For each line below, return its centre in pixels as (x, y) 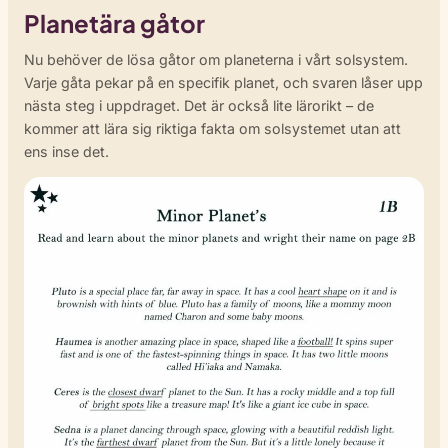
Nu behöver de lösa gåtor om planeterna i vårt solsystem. (216, 59)
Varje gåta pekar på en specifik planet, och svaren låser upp (223, 82)
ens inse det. (66, 151)
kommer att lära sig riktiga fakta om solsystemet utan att (212, 128)
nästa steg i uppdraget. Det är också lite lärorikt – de (199, 105)
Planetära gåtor (114, 22)
